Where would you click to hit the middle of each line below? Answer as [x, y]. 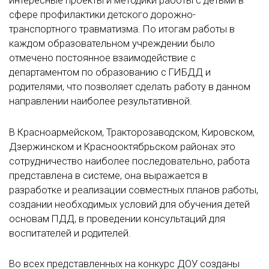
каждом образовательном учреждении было [112, 44]
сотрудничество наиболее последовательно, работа [129, 161]
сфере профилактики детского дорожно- [102, 15]
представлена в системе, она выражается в [108, 175]
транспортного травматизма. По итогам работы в [122, 29]
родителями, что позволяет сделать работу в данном [130, 87]
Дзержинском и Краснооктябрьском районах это [122, 147]
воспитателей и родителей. [70, 233]
